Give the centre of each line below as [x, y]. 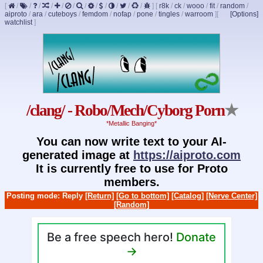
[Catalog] [187, 195]
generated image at [78, 155]
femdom [95, 14]
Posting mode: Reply [45, 195]
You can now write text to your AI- [131, 141]
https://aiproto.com [187, 155]
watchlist [18, 22]
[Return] [99, 195]
